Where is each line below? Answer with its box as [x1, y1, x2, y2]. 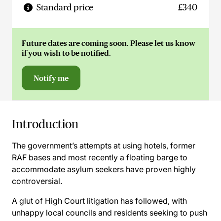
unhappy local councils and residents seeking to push [12, 208, 207, 218]
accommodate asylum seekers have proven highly [12, 164, 196, 174]
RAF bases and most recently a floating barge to [12, 152, 187, 162]
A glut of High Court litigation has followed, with [12, 196, 187, 206]
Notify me [34, 74, 69, 82]
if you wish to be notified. [22, 48, 111, 57]
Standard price [37, 2, 93, 12]
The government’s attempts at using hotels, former [12, 141, 195, 150]
